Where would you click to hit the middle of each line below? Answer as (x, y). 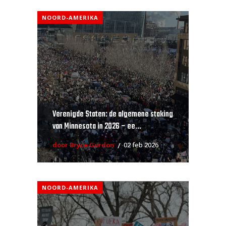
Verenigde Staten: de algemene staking (113, 114)
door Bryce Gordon (83, 145)
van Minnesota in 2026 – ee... (97, 126)
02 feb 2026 (141, 145)
